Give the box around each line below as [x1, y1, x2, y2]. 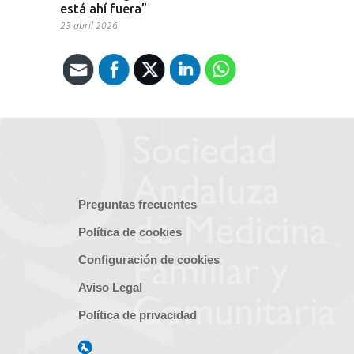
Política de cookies [77, 225, 182, 239]
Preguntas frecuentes [77, 198, 197, 212]
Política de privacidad [77, 308, 197, 322]
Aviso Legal [77, 281, 142, 295]
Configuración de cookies [77, 253, 220, 267]
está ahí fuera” [60, 2, 147, 17]
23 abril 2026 [60, 19, 118, 33]
